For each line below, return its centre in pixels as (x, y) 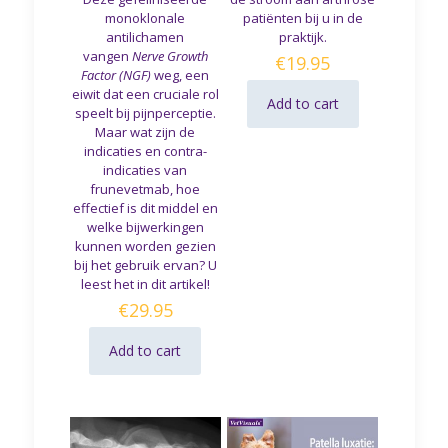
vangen (107, 55)
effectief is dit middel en (145, 207)
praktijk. (302, 36)
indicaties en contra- (145, 150)
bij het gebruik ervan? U (145, 264)
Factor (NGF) (118, 74)
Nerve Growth (169, 55)
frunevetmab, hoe (145, 188)
